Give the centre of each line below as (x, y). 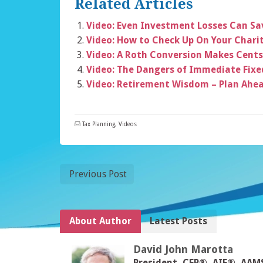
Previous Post (98, 174)
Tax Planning (99, 124)
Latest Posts (178, 221)
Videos (128, 124)
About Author (100, 221)
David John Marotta (183, 249)
